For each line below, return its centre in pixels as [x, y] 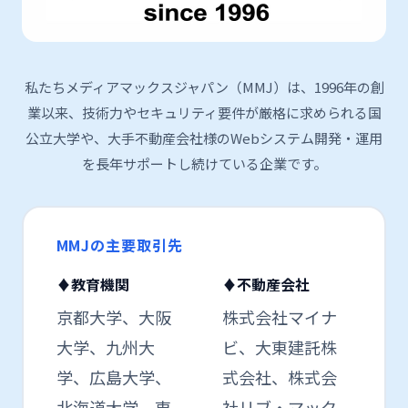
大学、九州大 [105, 347]
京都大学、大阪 [113, 316]
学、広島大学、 [113, 377]
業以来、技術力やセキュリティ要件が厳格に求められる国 [204, 113]
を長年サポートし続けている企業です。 [204, 164]
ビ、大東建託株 [280, 347]
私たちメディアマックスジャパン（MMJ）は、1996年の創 [204, 87]
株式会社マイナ [280, 316]
